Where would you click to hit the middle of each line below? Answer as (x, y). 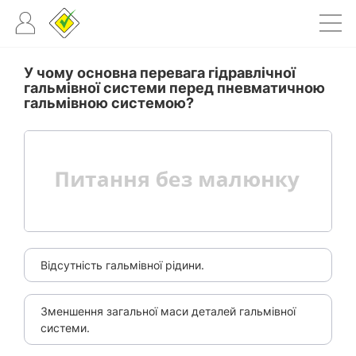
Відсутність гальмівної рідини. (122, 265)
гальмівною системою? (109, 103)
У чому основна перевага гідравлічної (160, 73)
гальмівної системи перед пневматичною (174, 88)
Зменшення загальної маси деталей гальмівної (168, 311)
